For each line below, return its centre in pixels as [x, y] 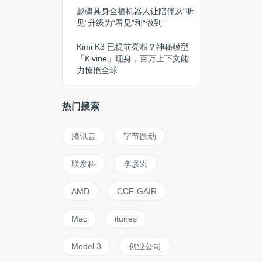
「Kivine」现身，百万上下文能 [133, 58]
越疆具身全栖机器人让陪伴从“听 [135, 11]
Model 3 [86, 246]
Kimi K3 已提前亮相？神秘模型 [133, 47]
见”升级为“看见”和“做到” [121, 23]
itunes [126, 219]
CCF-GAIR [137, 191]
